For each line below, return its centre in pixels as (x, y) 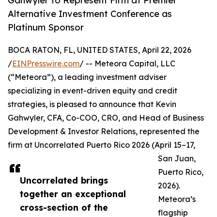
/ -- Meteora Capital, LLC (127, 64)
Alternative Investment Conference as (90, 14)
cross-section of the (64, 208)
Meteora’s (177, 199)
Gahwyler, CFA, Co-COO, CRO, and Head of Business (106, 118)
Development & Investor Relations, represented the (104, 132)
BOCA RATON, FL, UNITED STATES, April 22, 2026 (100, 50)
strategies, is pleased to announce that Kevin (92, 104)
